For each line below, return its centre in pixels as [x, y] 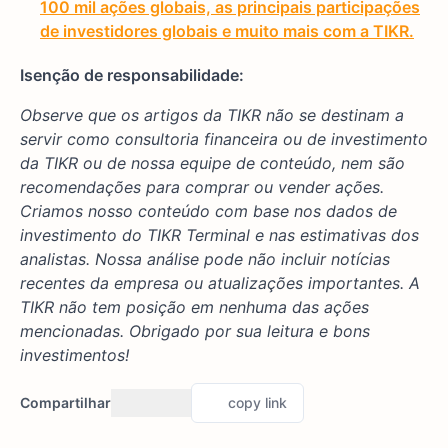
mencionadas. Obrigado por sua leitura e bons [195, 330]
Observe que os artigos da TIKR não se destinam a [212, 114]
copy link [257, 402]
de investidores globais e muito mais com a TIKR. [227, 30]
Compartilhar [65, 402]
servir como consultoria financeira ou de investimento [224, 138]
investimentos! [74, 354]
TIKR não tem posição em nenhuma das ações [194, 306]
